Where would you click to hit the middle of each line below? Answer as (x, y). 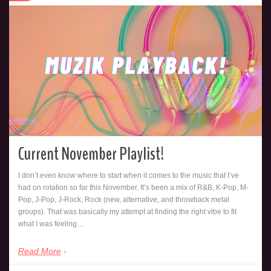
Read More (40, 251)
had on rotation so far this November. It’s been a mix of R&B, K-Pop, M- (133, 188)
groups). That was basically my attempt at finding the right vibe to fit (127, 212)
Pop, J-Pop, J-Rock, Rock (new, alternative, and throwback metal (124, 200)
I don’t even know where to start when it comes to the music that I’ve (129, 176)
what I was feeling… (51, 224)
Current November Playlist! (91, 154)
